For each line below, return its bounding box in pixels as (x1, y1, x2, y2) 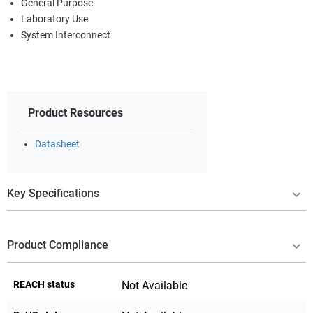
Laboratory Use (21, 13, 88, 25)
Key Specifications (7, 186, 99, 200)
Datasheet (35, 138, 80, 150)
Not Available (122, 278, 188, 292)
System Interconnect (21, 29, 110, 41)
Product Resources (28, 105, 123, 119)
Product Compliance (7, 238, 108, 252)
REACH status (13, 278, 75, 290)
